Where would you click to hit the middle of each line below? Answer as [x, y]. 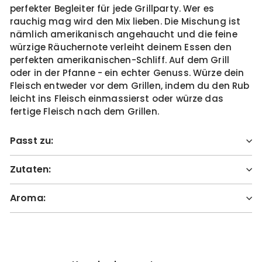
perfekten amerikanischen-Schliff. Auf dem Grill [120, 60]
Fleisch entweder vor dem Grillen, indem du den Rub [130, 86]
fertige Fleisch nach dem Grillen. [85, 111]
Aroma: [28, 198]
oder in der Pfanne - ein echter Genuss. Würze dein [127, 73]
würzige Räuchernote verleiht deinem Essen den [121, 47]
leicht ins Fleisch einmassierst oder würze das [117, 99]
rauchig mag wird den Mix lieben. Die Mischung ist [125, 21]
